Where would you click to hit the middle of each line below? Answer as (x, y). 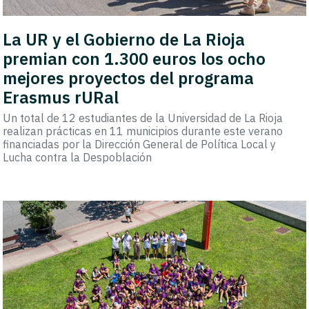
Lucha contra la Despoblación (78, 157)
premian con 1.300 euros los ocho (134, 58)
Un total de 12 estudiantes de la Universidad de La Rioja (143, 118)
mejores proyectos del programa (129, 78)
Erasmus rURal (61, 97)
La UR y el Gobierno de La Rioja (124, 39)
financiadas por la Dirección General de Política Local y (140, 144)
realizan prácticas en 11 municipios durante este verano (143, 131)
